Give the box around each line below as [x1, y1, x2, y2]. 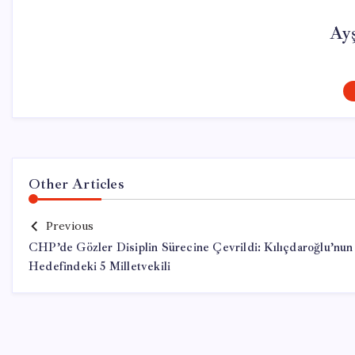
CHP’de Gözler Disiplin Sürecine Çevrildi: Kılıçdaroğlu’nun [29, 240, 353, 255]
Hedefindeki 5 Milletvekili [29, 259, 171, 274]
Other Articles [29, 175, 124, 193]
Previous [45, 219, 94, 233]
